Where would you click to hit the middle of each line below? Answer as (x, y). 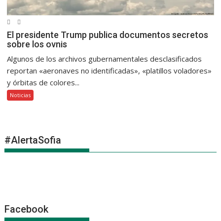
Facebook (27, 209)
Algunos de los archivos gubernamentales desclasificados (105, 58)
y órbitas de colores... (43, 82)
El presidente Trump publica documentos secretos (108, 35)
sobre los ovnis (37, 44)
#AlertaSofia (33, 140)
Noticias (20, 95)
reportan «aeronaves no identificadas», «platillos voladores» (110, 70)
